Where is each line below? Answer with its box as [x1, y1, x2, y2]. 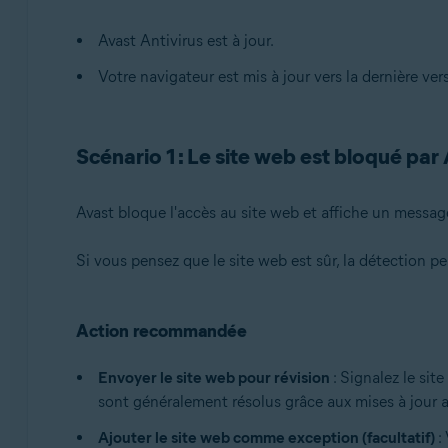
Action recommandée [75, 320, 247, 342]
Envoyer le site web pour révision [97, 368, 330, 387]
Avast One [112, 9, 175, 26]
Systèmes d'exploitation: [108, 53, 259, 70]
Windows [112, 85, 170, 102]
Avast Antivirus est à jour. [97, 31, 274, 50]
